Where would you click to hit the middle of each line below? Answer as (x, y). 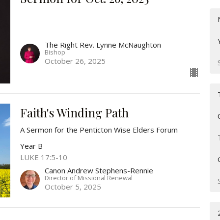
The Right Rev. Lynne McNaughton (103, 44)
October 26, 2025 (75, 61)
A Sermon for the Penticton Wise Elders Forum (99, 129)
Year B (31, 146)
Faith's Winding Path (74, 112)
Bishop (55, 52)
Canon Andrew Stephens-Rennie (99, 171)
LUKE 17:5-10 (43, 157)
